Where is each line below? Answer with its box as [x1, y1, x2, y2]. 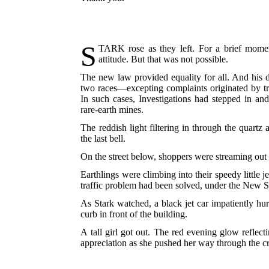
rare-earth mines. [80, 104, 144, 115]
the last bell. [80, 133, 126, 144]
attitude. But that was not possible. [98, 54, 228, 65]
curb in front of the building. [80, 209, 188, 220]
